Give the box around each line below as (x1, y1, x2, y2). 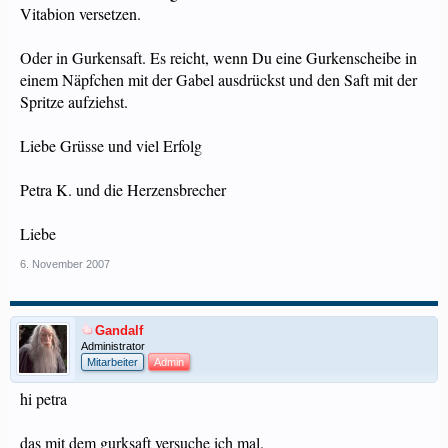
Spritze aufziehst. (20, 91, 128, 112)
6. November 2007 (20, 258, 110, 270)
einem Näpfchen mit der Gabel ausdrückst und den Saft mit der (20, 69, 417, 90)
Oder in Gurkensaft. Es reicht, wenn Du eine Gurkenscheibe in (20, 47, 417, 68)
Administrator (81, 340, 145, 352)
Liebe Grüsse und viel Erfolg (20, 135, 202, 156)
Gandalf (95, 323, 143, 338)
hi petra (20, 388, 67, 409)
